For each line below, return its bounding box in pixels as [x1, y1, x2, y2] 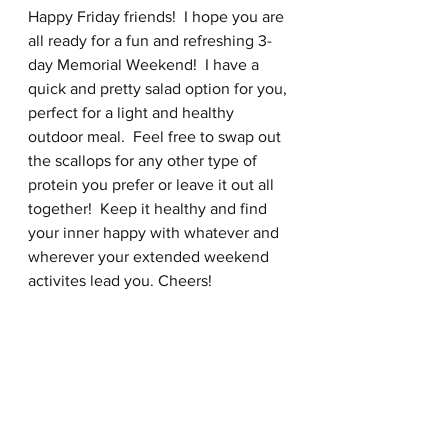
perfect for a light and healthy [28, 104, 238, 121]
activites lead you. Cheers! [28, 272, 216, 289]
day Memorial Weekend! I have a [28, 56, 263, 73]
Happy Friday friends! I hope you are [28, 8, 288, 25]
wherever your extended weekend [28, 248, 273, 265]
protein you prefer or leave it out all [28, 176, 278, 193]
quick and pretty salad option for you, [28, 80, 291, 97]
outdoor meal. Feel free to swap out [28, 128, 285, 145]
